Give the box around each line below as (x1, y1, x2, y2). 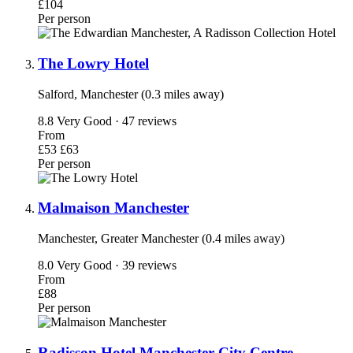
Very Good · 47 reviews (57, 113, 176, 128)
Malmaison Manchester (38, 199, 189, 217)
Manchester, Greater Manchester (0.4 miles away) (38, 232, 284, 246)
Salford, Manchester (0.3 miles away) (38, 87, 224, 101)
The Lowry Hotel (38, 54, 149, 72)
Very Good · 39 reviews (57, 258, 176, 273)
